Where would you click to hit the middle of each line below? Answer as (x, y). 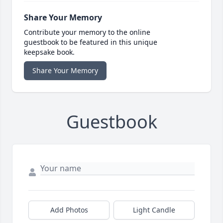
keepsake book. (49, 52)
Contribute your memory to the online (87, 32)
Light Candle (154, 210)
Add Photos (69, 210)
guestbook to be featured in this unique (91, 42)
